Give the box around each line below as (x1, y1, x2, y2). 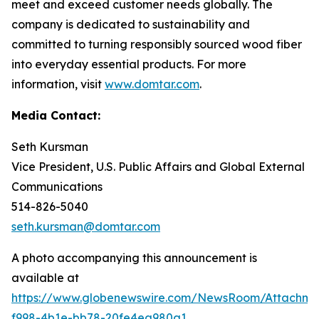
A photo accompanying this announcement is (11, 251, 257, 266)
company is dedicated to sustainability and (11, 17, 250, 32)
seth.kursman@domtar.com (11, 219, 160, 234)
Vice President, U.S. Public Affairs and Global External (11, 159, 305, 174)
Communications (11, 179, 103, 194)
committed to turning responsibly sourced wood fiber (11, 37, 302, 52)
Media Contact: (11, 108, 100, 123)
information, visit (11, 77, 105, 92)
